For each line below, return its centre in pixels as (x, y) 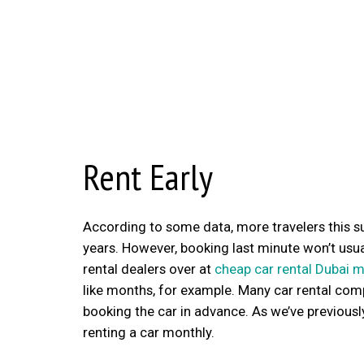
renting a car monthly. (149, 332)
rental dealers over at (149, 269)
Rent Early (148, 177)
